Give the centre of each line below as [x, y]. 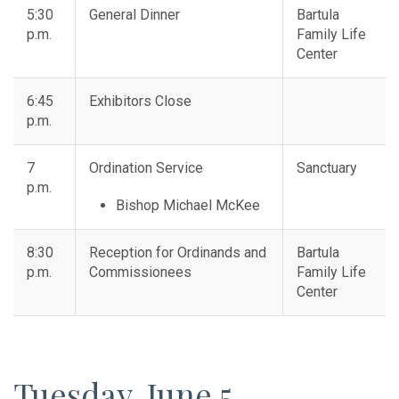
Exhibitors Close [140, 102]
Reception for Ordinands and [178, 253]
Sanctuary [327, 168]
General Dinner [134, 15]
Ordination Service [146, 168]
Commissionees [142, 273]
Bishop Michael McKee [188, 206]
